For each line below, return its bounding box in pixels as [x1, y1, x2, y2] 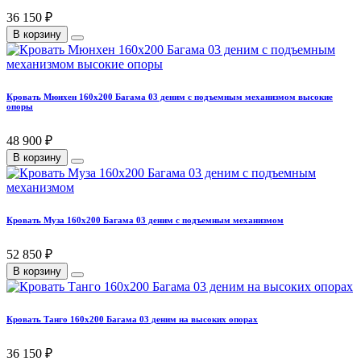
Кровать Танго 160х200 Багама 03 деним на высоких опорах [6, 313, 258, 324]
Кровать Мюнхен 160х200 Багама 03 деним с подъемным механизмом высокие [6, 92, 333, 102]
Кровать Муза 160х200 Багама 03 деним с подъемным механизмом [6, 215, 284, 226]
